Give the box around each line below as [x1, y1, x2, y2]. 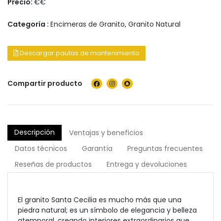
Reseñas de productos [15, 159, 92, 169]
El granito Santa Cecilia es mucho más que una [18, 195, 182, 205]
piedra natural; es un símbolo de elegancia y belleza [18, 205, 197, 215]
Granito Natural [128, 19, 181, 29]
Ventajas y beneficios [69, 128, 143, 138]
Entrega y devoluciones [107, 159, 187, 169]
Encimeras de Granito [50, 19, 125, 29]
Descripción [14, 127, 55, 137]
